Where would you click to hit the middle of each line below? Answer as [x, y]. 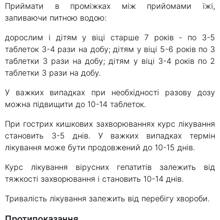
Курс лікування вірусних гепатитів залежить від [110, 167]
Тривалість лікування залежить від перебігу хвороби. [107, 199]
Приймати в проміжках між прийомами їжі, [110, 6]
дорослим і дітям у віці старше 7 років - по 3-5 [110, 38]
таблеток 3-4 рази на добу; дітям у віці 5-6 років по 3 [110, 49]
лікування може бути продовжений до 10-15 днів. [100, 148]
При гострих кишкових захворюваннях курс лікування [110, 124]
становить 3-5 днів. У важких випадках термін [110, 136]
